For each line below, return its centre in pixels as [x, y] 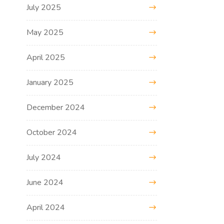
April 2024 [46, 207]
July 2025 [44, 7]
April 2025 [46, 57]
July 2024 [44, 157]
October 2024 [52, 132]
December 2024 [56, 107]
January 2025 [50, 82]
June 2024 [45, 182]
